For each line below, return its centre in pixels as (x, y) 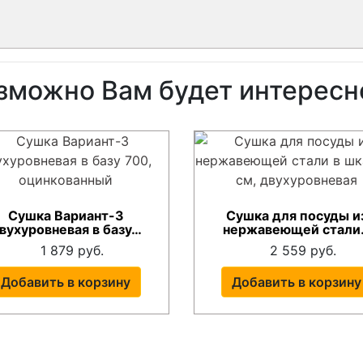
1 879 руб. (73, 250)
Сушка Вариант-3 (66, 216)
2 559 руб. (303, 250)
